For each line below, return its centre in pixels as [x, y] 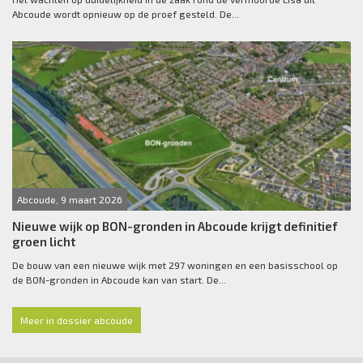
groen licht [44, 241]
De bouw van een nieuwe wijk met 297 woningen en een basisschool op [175, 265]
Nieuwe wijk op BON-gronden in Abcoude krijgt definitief [175, 226]
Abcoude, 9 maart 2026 [70, 199]
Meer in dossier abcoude [77, 320]
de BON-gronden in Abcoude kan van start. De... [119, 279]
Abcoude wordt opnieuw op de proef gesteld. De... [126, 13]
